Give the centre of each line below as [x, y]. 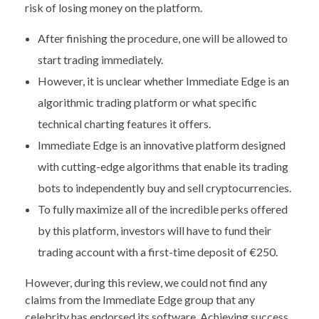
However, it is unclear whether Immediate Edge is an [163, 81]
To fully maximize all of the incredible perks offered [162, 209]
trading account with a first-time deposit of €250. [157, 252]
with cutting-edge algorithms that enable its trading [163, 167]
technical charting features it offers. [124, 124]
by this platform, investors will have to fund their [154, 231]
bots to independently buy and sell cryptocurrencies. [164, 188]
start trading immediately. [100, 60]
